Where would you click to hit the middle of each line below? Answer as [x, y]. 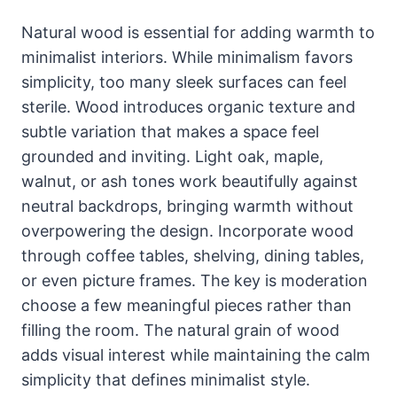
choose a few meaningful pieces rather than [187, 305]
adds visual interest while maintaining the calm [196, 354]
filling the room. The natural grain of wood [180, 330]
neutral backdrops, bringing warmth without [187, 206]
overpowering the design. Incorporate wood [187, 230]
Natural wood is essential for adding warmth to [198, 32]
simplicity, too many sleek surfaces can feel [184, 82]
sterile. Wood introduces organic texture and [188, 106]
